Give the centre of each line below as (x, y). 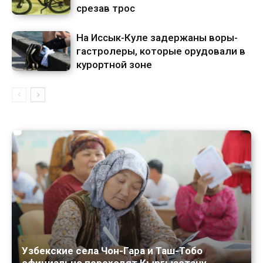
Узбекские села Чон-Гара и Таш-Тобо (112, 251)
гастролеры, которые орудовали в (161, 51)
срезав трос (106, 8)
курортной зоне (114, 64)
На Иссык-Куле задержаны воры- (157, 37)
